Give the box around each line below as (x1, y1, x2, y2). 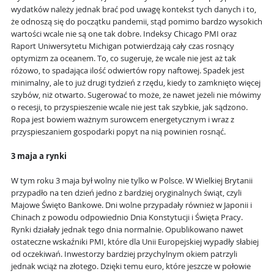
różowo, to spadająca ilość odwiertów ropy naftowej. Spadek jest (11, 65, 245, 76)
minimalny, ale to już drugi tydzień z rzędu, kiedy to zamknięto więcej (11, 78, 261, 89)
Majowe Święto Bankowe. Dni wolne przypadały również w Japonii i (11, 200, 252, 211)
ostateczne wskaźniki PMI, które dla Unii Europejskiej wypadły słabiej (11, 237, 259, 248)
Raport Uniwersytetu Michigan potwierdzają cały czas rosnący (11, 41, 234, 52)
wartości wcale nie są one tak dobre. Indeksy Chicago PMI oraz (11, 29, 237, 40)
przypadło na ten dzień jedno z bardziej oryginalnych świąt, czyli (11, 188, 242, 199)
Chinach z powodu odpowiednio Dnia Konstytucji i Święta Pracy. (11, 212, 243, 223)
